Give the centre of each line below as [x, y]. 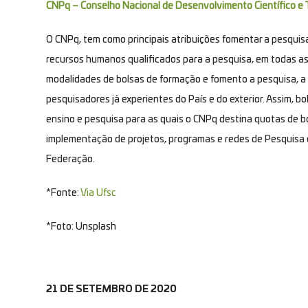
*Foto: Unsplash [81, 227]
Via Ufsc [98, 193]
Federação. [70, 159]
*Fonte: [63, 193]
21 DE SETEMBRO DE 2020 [111, 289]
